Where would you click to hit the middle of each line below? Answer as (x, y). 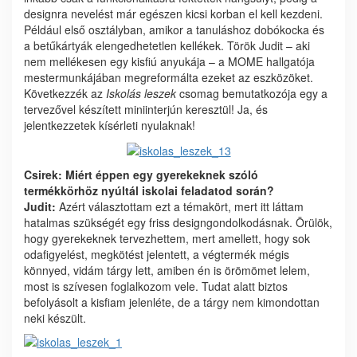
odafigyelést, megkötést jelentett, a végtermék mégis (157, 255)
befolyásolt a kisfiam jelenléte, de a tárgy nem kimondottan (172, 302)
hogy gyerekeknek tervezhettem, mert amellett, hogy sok (167, 239)
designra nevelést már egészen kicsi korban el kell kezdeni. (173, 14)
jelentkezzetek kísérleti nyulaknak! (110, 125)
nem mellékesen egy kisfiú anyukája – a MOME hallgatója (169, 61)
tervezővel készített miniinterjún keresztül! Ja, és (146, 109)
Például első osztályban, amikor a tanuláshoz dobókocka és (174, 29)
